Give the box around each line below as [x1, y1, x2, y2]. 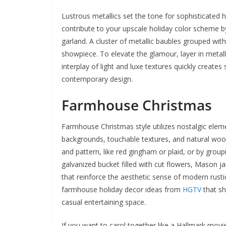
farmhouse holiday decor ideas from [62, 184, 183, 194]
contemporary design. [62, 74, 133, 84]
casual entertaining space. [62, 197, 146, 207]
